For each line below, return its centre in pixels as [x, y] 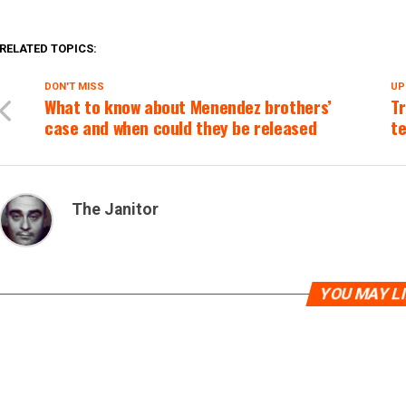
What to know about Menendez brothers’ [188, 106]
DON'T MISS [74, 87]
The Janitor [115, 209]
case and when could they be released [181, 127]
